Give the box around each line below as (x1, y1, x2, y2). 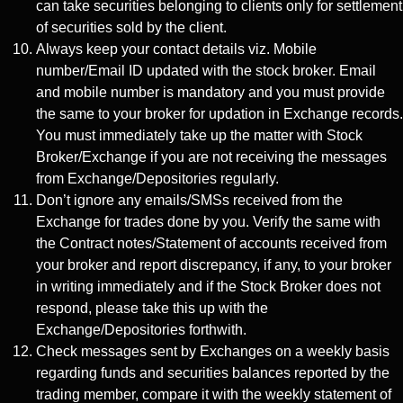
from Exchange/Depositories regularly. (36, 170, 279, 186)
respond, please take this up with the (36, 300, 268, 316)
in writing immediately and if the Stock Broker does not (36, 278, 381, 294)
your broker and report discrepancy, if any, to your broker (36, 256, 391, 273)
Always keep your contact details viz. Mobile (36, 40, 317, 57)
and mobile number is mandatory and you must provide (36, 84, 385, 100)
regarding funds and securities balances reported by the (36, 364, 390, 381)
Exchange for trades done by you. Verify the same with (36, 213, 381, 229)
